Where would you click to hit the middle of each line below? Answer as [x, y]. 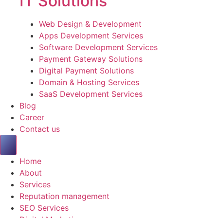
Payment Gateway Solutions [91, 59]
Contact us [40, 129]
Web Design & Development [90, 24]
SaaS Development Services [91, 94]
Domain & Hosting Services [89, 82]
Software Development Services [98, 47]
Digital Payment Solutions [86, 70]
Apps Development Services [91, 35]
